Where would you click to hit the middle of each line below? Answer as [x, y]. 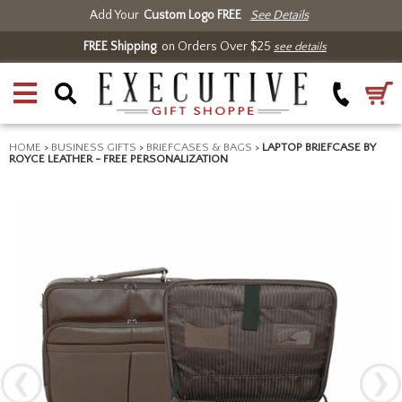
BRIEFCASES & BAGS [199, 147]
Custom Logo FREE [192, 15]
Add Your [114, 15]
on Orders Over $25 [215, 47]
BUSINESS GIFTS [94, 147]
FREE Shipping [120, 47]
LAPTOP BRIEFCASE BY [319, 147]
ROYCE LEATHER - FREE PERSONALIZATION [118, 159]
